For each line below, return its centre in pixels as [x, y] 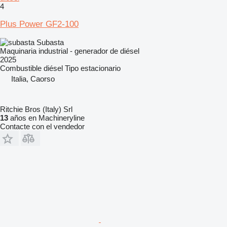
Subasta [50, 42]
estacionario [101, 68]
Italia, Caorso [33, 79]
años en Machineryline [46, 118]
